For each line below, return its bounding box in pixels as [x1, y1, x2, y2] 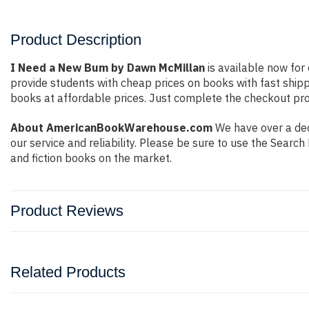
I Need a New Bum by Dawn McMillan [10, 61, 205, 74]
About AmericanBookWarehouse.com [10, 121, 212, 134]
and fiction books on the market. [10, 151, 172, 165]
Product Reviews [10, 202, 123, 219]
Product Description [10, 31, 141, 48]
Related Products [10, 263, 126, 281]
